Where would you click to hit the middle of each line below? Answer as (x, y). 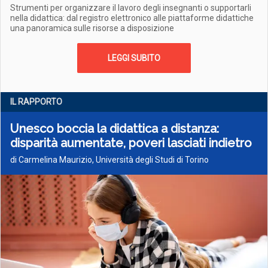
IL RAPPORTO (36, 102)
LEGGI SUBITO (134, 58)
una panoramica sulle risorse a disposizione (92, 28)
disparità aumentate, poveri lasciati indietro (131, 143)
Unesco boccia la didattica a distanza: (115, 129)
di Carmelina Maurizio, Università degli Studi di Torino (109, 160)
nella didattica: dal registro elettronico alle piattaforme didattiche (132, 18)
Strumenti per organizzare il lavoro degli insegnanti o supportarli (131, 8)
